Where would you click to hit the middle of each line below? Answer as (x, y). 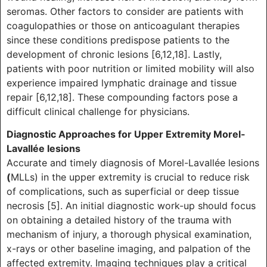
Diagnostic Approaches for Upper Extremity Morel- (126, 134)
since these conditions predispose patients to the (118, 40)
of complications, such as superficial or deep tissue (123, 192)
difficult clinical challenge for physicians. (98, 111)
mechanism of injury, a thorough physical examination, (129, 235)
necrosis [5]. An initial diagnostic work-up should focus (131, 206)
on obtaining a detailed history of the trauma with (119, 220)
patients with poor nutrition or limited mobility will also (131, 68)
